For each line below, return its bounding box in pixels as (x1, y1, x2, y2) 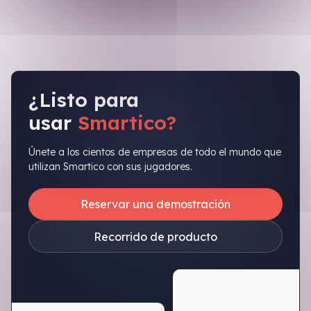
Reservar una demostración (81, 197, 230, 212)
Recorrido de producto (94, 229, 217, 244)
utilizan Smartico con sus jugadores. (28, 160, 192, 174)
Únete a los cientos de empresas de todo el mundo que (28, 146, 281, 159)
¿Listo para (28, 87, 139, 112)
